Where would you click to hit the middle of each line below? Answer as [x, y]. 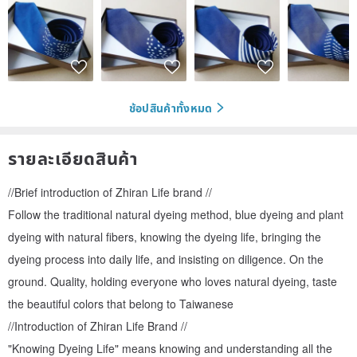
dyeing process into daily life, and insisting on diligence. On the [166, 259]
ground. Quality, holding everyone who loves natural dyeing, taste [173, 282]
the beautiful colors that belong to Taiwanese [121, 304]
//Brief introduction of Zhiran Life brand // [110, 192]
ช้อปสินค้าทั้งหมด [171, 107]
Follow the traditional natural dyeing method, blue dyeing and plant [176, 215]
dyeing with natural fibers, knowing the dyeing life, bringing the [165, 237]
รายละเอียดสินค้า [73, 158]
